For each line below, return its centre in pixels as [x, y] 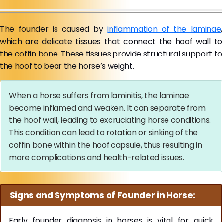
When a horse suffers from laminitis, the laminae [99, 95]
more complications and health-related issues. [98, 157]
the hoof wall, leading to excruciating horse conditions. [110, 120]
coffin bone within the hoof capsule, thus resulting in [106, 145]
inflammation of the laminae [164, 29]
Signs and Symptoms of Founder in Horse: [103, 195]
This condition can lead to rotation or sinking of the [104, 132]
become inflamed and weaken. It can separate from [107, 108]
